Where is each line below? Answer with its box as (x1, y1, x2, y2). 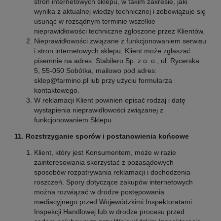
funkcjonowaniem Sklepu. (34, 115, 113, 124)
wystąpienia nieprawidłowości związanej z (34, 106, 163, 114)
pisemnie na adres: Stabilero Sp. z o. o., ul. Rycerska (34, 56, 199, 65)
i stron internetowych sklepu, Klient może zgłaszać (34, 46, 190, 55)
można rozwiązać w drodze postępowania (34, 188, 164, 196)
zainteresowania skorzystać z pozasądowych (34, 158, 174, 167)
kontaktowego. (34, 86, 79, 94)
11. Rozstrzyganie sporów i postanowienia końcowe (14, 132, 189, 140)
